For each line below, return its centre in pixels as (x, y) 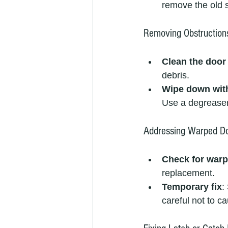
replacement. (188, 173)
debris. (176, 76)
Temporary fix (192, 187)
